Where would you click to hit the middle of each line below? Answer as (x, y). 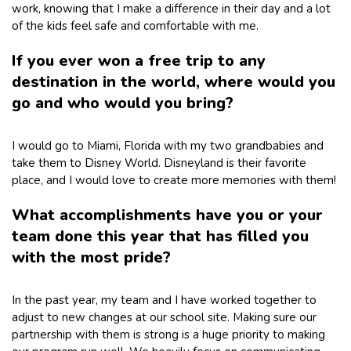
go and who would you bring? (123, 103)
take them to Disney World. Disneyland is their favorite (159, 163)
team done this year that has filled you (160, 236)
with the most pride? (91, 257)
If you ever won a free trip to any (139, 60)
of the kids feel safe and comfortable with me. (135, 25)
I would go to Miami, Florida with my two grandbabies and (168, 145)
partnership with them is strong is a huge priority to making (168, 334)
